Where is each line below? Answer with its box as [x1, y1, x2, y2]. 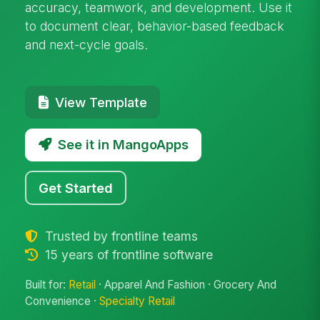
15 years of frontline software [41, 246, 213, 262]
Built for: [25, 278, 69, 292]
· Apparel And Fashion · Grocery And [96, 278, 277, 292]
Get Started [39, 179, 114, 196]
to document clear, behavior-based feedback [25, 18, 285, 34]
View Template [54, 94, 147, 110]
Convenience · [25, 294, 100, 309]
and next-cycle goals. [25, 36, 149, 52]
